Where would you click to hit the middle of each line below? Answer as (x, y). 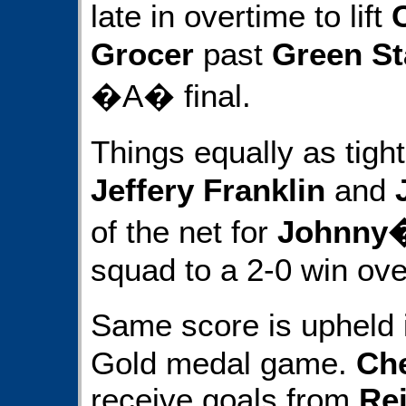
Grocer (142, 53)
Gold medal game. (223, 362)
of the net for (184, 232)
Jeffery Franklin (208, 190)
